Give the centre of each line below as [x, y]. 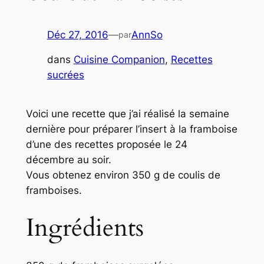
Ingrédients [85, 228]
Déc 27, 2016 [77, 34]
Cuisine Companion [119, 60]
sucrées [65, 75]
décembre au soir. [68, 159]
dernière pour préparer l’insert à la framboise [131, 129]
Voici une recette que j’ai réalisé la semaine [127, 113]
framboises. [54, 190]
